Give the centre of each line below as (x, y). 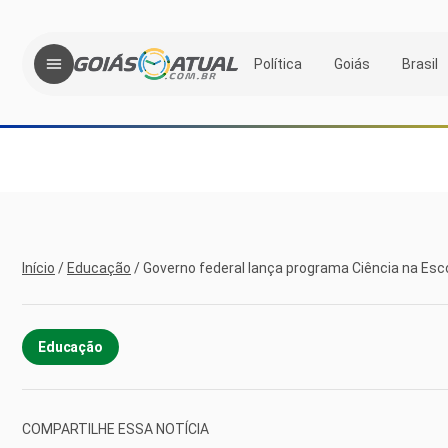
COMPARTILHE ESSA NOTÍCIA (115, 428)
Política (278, 63)
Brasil (420, 63)
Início (38, 268)
